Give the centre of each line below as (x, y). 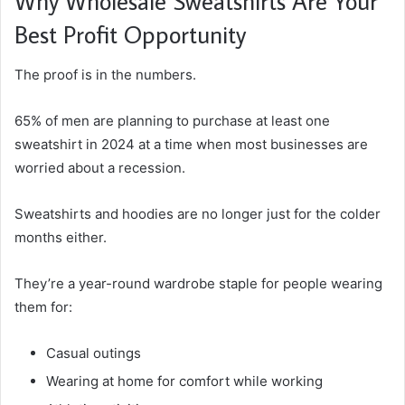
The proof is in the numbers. (105, 74)
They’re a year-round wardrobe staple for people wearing (198, 283)
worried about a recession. (100, 167)
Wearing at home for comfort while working (184, 381)
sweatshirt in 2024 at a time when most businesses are (191, 144)
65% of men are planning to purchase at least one (172, 120)
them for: (43, 306)
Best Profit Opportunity (130, 34)
